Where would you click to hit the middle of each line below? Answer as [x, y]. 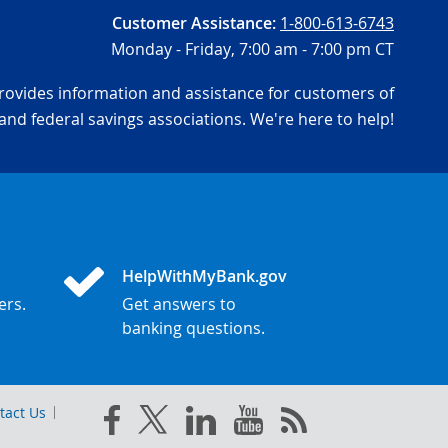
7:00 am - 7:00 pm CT [314, 49]
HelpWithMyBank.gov [204, 275]
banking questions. [193, 328]
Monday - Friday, [173, 49]
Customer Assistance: [194, 23]
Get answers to [179, 304]
